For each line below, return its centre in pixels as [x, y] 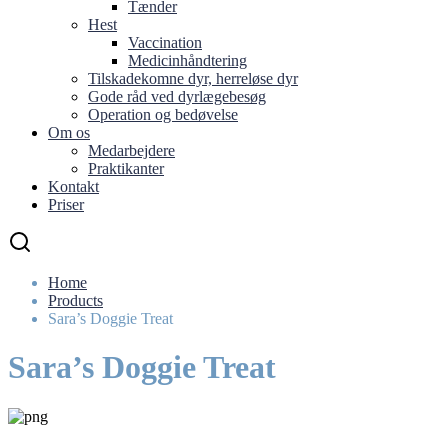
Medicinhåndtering [187, 60]
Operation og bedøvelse [163, 114]
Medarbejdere [131, 150]
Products [75, 300]
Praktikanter [126, 168]
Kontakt [73, 186]
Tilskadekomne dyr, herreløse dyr [193, 78]
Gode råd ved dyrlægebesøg [177, 96]
